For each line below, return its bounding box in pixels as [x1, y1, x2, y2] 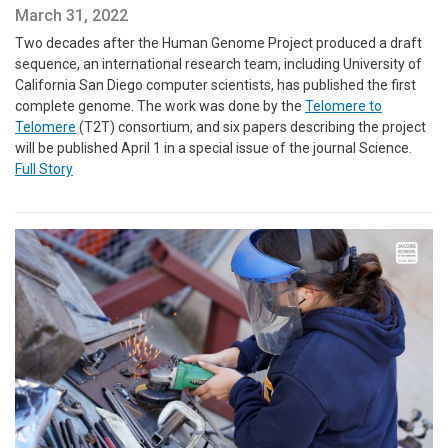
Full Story [15, 161, 73, 178]
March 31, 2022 [15, 6, 128, 26]
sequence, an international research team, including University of [15, 56, 422, 73]
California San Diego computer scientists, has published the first [15, 77, 416, 94]
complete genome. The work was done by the [15, 98, 305, 115]
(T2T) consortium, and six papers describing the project [76, 119, 426, 136]
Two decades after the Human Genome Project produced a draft [15, 35, 422, 52]
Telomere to [305, 98, 382, 115]
